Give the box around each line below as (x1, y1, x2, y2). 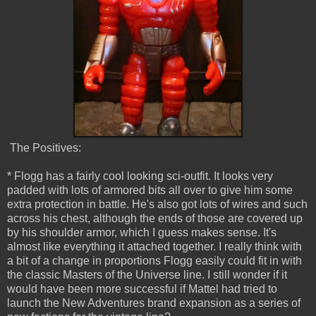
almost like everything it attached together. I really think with (7, 241, 302, 253)
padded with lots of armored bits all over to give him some (7, 184, 293, 197)
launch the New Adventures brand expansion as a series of (7, 297, 300, 310)
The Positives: (7, 142, 81, 154)
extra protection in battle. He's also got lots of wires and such (7, 198, 308, 211)
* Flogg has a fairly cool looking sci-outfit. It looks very (7, 170, 273, 183)
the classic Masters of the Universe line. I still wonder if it (7, 269, 287, 281)
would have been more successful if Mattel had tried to (7, 283, 277, 296)
